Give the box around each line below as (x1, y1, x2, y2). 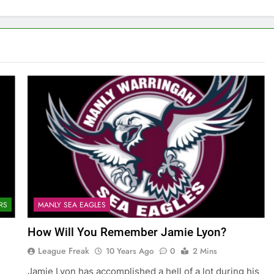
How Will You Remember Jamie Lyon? (27, 225, 226, 240)
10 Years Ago (105, 245, 154, 257)
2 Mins (192, 245, 217, 257)
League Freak (37, 245, 89, 257)
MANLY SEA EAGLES (37, 199, 106, 211)
